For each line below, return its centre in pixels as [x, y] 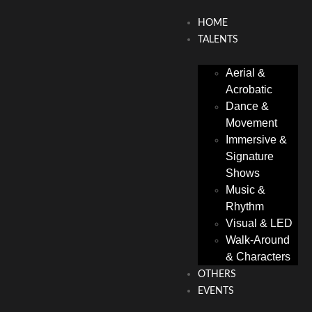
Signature [250, 156]
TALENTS [218, 40]
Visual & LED [259, 223]
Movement [251, 123]
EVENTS [216, 291]
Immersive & [256, 140]
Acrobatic [249, 89]
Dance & [247, 106]
